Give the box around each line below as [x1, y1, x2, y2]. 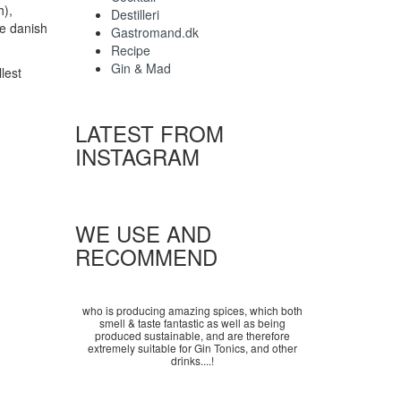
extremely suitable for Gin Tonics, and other [87, 340, 297, 356]
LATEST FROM [74, 117, 224, 149]
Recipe [110, 41, 150, 60]
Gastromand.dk [110, 23, 199, 42]
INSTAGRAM [74, 141, 200, 173]
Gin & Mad [110, 59, 171, 78]
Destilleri [110, 5, 159, 24]
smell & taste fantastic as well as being [98, 315, 286, 331]
